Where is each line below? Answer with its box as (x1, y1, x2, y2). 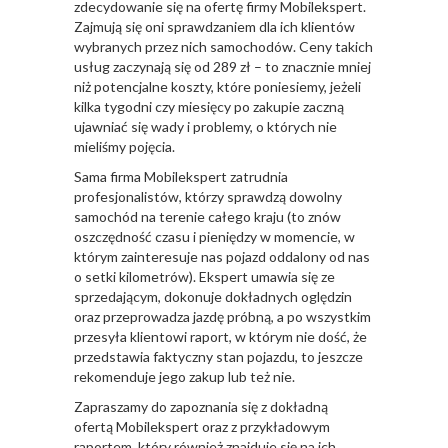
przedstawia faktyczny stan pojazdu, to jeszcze (74, 348, 363, 366)
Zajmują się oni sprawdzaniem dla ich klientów (74, 18, 355, 36)
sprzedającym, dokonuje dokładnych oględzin (74, 288, 352, 306)
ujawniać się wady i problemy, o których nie (74, 118, 337, 136)
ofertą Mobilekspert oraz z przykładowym (74, 418, 330, 436)
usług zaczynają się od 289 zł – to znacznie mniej (74, 58, 371, 76)
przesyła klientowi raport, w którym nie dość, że (74, 328, 367, 346)
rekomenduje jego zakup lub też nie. (74, 368, 295, 386)
